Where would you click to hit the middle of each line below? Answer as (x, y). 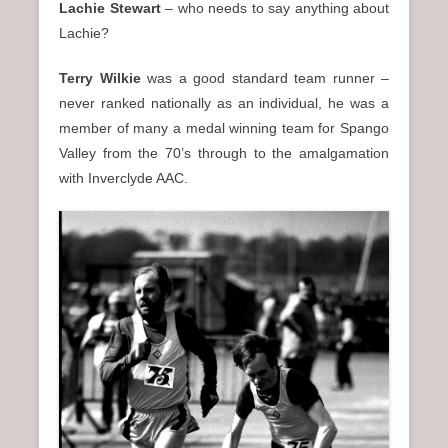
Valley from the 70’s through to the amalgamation (224, 152)
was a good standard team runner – (264, 77)
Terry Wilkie (100, 77)
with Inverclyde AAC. (123, 177)
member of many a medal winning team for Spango (224, 127)
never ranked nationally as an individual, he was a (224, 102)
